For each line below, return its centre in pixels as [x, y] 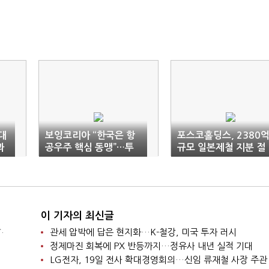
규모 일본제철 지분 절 [221, 147]
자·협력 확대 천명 [80, 159]
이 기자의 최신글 [77, 216]
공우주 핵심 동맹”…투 [89, 147]
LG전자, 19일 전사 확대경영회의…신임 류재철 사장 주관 [158, 260]
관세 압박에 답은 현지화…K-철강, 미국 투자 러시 [143, 232]
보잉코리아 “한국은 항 [90, 135]
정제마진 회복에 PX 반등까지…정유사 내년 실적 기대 [151, 246]
